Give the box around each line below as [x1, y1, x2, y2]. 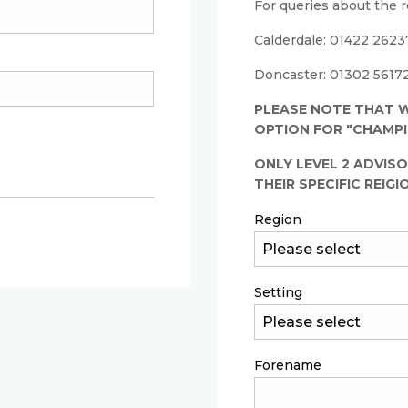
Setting [254, 284, 302, 301]
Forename [254, 357, 321, 373]
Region [254, 211, 301, 228]
